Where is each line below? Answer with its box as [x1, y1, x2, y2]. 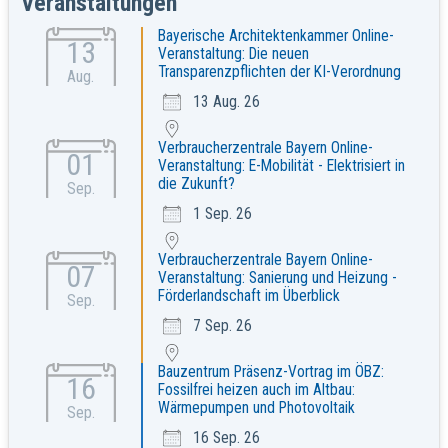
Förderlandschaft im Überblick [157, 287, 340, 306]
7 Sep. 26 [192, 317, 252, 336]
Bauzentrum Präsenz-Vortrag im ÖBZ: [157, 363, 384, 382]
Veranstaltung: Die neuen [157, 45, 309, 64]
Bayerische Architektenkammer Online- [157, 27, 394, 46]
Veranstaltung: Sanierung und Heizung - [157, 269, 397, 288]
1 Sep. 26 [192, 205, 252, 224]
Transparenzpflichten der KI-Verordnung [157, 63, 401, 82]
